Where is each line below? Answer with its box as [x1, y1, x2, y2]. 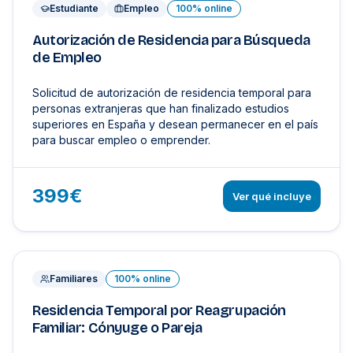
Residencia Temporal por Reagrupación [32, 302, 286, 319]
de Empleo [32, 49, 102, 66]
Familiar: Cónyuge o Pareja [32, 319, 203, 336]
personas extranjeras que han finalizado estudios [32, 102, 289, 115]
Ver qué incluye [232, 189, 311, 203]
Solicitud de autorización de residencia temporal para [32, 86, 311, 99]
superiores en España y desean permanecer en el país [32, 117, 318, 131]
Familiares [50, 273, 98, 284]
